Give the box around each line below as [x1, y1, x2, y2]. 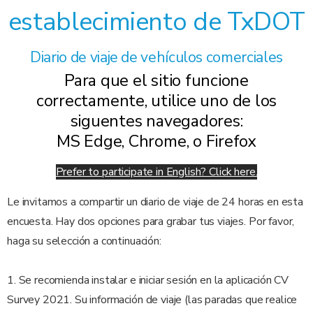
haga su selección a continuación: [7, 233, 161, 249]
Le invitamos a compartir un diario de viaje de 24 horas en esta [7, 194, 303, 210]
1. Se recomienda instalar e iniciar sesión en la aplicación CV [7, 272, 289, 288]
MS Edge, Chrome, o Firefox [57, 129, 256, 152]
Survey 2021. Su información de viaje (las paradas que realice [7, 291, 298, 307]
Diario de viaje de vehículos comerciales [30, 46, 283, 68]
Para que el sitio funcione [64, 68, 249, 92]
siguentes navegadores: [70, 109, 243, 132]
